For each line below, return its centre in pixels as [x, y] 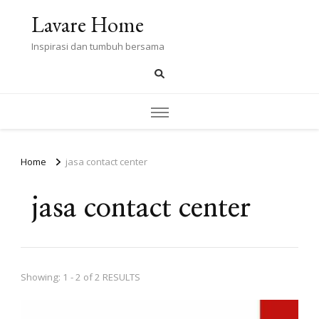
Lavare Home [88, 25]
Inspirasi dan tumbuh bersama [98, 46]
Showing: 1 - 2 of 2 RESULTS [80, 277]
